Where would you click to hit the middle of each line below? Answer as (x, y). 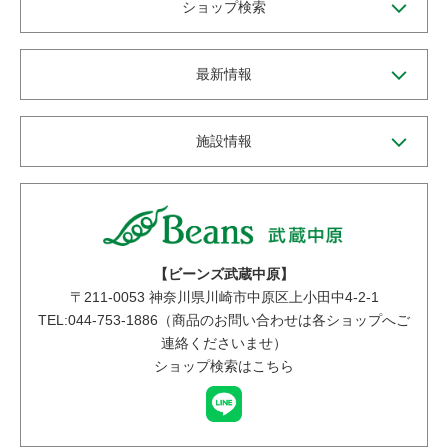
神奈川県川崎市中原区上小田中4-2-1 (261, 297)
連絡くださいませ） (224, 343)
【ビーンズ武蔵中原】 (224, 274)
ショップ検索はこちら (224, 366)
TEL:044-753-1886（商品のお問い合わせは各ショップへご (224, 320)
